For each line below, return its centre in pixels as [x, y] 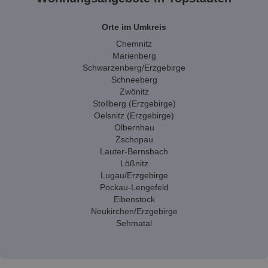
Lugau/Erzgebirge [134, 175]
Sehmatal [134, 223]
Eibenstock [134, 199]
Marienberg [134, 56]
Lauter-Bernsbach [134, 151]
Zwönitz [134, 92]
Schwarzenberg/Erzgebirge [134, 68]
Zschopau [134, 139]
